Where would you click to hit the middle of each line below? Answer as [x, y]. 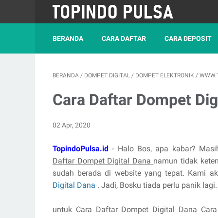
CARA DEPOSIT [188, 38]
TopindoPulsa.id [81, 149]
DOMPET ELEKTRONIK [165, 75]
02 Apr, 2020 [72, 125]
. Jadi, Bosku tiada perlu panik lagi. [157, 185]
